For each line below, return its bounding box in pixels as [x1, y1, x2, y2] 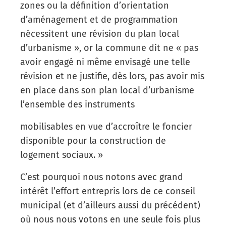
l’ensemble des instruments [20, 98, 135, 110]
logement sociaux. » [20, 149, 103, 160]
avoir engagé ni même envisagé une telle [20, 56, 190, 68]
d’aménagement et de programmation [20, 14, 178, 25]
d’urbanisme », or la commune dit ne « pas [20, 42, 198, 53]
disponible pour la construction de [20, 135, 166, 146]
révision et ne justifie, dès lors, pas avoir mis [20, 70, 204, 82]
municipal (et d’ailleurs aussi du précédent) [20, 199, 200, 211]
